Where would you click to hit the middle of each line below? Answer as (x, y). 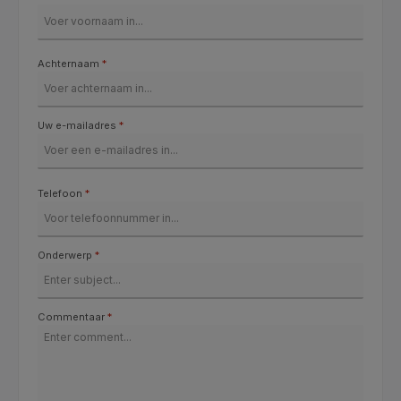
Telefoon (61, 193)
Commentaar (73, 316)
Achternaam (70, 64)
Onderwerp (66, 255)
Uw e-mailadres (78, 126)
